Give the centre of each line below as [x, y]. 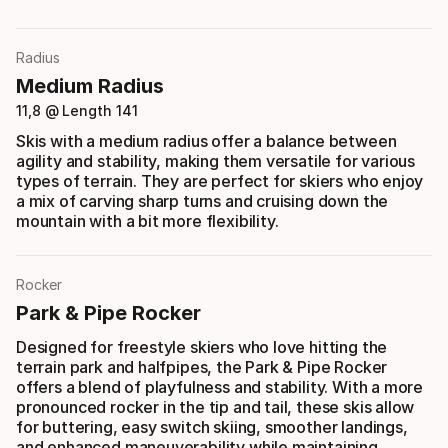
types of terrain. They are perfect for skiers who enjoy [220, 181]
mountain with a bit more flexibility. [147, 221]
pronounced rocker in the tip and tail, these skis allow [215, 407]
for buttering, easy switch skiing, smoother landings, [212, 427]
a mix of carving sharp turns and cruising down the [202, 201]
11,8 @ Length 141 [77, 111]
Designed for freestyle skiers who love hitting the [202, 347]
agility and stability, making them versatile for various [216, 161]
